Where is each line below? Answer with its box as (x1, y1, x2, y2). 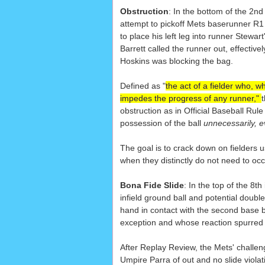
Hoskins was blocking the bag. (119, 56, 233, 66)
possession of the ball (119, 118, 203, 128)
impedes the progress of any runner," (119, 93, 261, 104)
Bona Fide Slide (119, 180, 184, 190)
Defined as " (119, 81, 166, 91)
